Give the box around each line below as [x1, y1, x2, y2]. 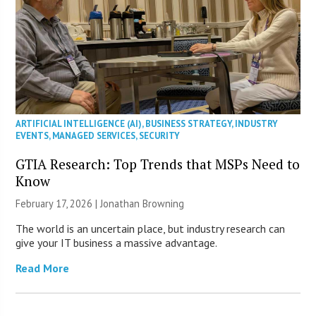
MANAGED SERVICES [52, 129, 136, 142]
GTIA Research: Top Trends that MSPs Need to [16, 154, 300, 173]
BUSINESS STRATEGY [145, 117, 232, 130]
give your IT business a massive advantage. [16, 235, 218, 250]
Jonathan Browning [100, 196, 185, 210]
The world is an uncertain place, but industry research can [16, 221, 286, 236]
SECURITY [139, 129, 181, 142]
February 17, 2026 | [16, 196, 101, 210]
